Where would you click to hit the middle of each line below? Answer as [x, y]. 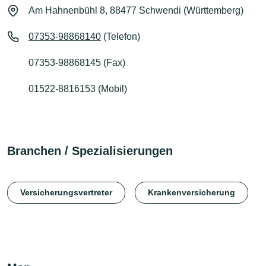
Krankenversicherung [191, 193]
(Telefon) [121, 36]
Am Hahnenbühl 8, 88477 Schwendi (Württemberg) [136, 10]
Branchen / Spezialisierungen [90, 151]
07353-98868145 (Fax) [77, 62]
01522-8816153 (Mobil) [78, 88]
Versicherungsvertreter [66, 193]
